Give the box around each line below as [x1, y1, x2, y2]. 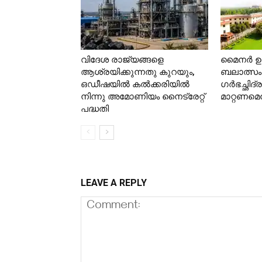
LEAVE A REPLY [81, 177, 147, 188]
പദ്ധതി [81, 104, 109, 115]
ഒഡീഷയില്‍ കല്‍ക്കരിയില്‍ [81, 79, 189, 90]
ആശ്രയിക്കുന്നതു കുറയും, [81, 67, 195, 78]
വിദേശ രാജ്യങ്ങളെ [81, 54, 164, 65]
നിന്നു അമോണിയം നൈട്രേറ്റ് [81, 91, 205, 102]
